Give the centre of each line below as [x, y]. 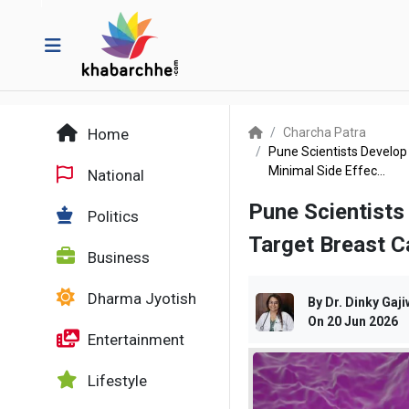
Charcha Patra [325, 132]
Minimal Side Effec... [327, 171]
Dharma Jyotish [140, 299]
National [114, 175]
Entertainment [134, 340]
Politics [111, 216]
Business [117, 257]
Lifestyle [115, 381]
